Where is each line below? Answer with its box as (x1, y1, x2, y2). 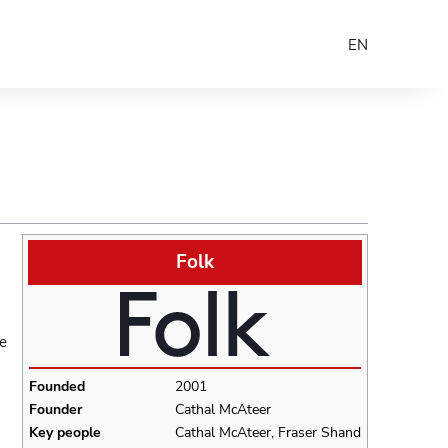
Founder (29, 399, 82, 419)
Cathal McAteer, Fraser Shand (175, 422, 361, 442)
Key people (29, 422, 101, 442)
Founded (29, 376, 85, 396)
